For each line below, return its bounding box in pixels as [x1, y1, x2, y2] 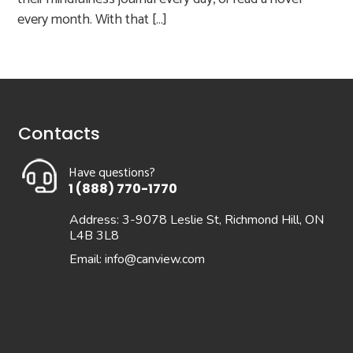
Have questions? [68, 162, 155, 184]
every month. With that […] [17, 8, 168, 32]
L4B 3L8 [69, 227, 119, 244]
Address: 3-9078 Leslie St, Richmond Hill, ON [69, 211, 324, 229]
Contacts [17, 121, 100, 146]
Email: [69, 251, 105, 268]
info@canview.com [104, 251, 205, 268]
